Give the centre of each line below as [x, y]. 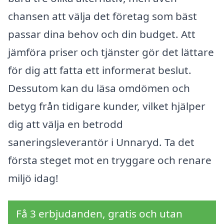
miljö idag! [33, 178]
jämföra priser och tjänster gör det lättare [111, 52]
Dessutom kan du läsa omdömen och [99, 88]
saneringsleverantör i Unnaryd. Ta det [101, 142]
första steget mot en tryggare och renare [110, 160]
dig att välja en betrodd [65, 124]
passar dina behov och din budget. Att [102, 34]
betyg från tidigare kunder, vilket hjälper [107, 106]
